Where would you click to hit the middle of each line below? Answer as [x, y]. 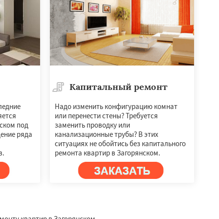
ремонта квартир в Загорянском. [107, 153]
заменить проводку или [92, 125]
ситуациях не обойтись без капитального [120, 143]
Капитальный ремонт [118, 87]
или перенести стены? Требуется [106, 115]
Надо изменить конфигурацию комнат [116, 106]
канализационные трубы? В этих [106, 134]
